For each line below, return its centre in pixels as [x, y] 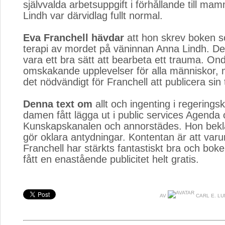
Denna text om [58, 104]
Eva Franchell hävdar [74, 38]
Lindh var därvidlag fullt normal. [93, 16]
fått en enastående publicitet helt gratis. [111, 159]
